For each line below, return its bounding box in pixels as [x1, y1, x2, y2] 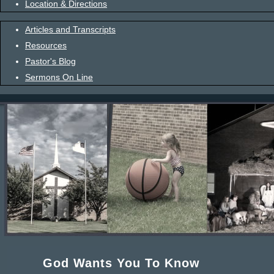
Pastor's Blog [25, 56, 76, 66]
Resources [25, 40, 67, 50]
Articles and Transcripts [25, 24, 116, 34]
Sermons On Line [25, 72, 93, 82]
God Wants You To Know [43, 256, 200, 270]
